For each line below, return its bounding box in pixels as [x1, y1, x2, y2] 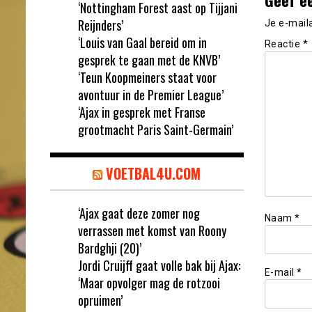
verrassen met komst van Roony [78, 221, 226, 240]
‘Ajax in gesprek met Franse [78, 102, 205, 121]
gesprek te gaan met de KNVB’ [78, 50, 220, 69]
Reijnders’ [78, 15, 123, 34]
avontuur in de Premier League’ [78, 85, 224, 104]
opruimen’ [78, 290, 123, 309]
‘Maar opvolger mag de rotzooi [78, 273, 220, 292]
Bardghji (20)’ [78, 238, 141, 257]
